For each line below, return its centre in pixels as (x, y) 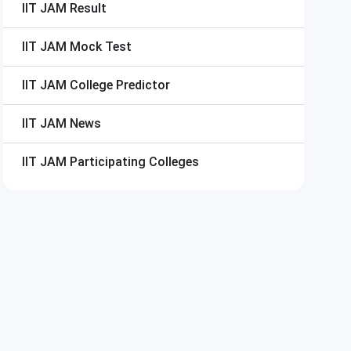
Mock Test (101, 47)
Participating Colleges (134, 162)
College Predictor (120, 85)
